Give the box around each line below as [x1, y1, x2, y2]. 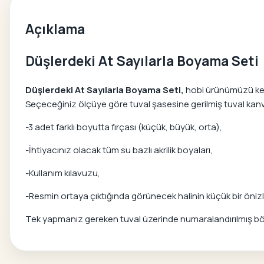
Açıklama [25, 19, 85, 38]
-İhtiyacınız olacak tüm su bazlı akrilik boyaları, [25, 144, 213, 157]
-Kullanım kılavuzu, [25, 167, 100, 180]
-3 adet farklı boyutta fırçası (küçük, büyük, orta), [25, 121, 222, 134]
